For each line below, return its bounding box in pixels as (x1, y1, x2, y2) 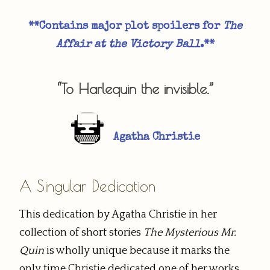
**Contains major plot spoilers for (28, 21, 223, 33)
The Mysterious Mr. (143, 227, 236, 239)
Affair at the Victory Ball (55, 39, 200, 51)
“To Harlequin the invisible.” (56, 80, 214, 98)
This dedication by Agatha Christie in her (19, 209, 217, 221)
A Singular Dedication (19, 177, 155, 195)
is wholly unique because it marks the (44, 245, 230, 257)
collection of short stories (19, 227, 143, 239)
